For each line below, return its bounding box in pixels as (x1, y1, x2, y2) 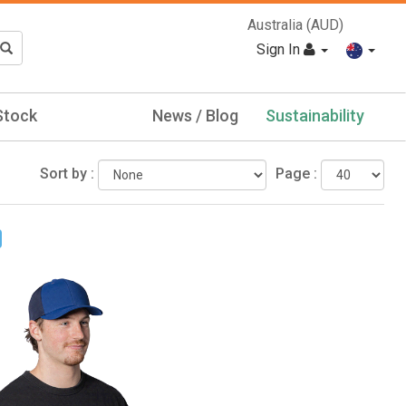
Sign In (256, 41, 304, 58)
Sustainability (266, 105, 364, 125)
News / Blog (152, 105, 238, 125)
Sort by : (40, 164, 94, 182)
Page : (275, 164, 317, 182)
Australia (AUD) (247, 16, 343, 34)
